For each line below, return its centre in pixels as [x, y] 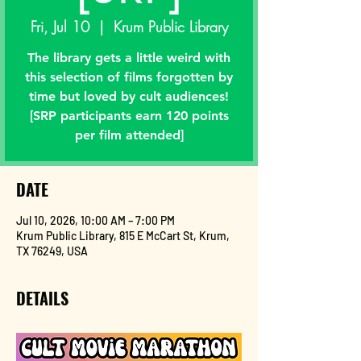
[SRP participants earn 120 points [129, 116]
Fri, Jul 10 [60, 27]
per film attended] [129, 135]
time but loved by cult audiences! [129, 96]
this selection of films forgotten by [129, 77]
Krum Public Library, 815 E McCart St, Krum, [123, 236]
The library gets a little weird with [129, 58]
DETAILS [42, 298]
